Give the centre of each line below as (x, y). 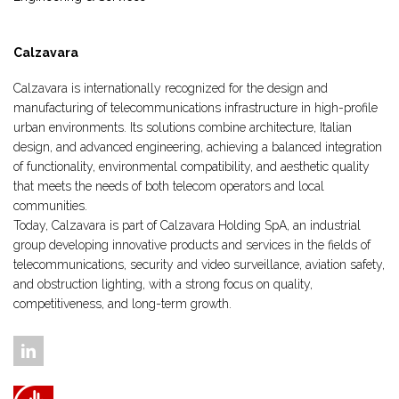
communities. (50, 206)
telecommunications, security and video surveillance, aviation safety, (199, 265)
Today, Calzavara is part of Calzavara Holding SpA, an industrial (187, 226)
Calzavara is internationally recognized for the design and (171, 89)
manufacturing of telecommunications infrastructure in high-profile (195, 108)
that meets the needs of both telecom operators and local (169, 187)
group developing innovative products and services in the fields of (192, 245)
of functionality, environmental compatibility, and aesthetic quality (191, 167)
